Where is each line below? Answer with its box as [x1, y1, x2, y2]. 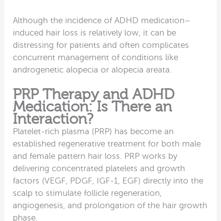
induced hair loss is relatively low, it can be [13, 28, 177, 37]
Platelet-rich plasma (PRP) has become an [13, 126, 174, 136]
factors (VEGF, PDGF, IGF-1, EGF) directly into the [13, 176, 204, 185]
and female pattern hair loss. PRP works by [13, 151, 178, 161]
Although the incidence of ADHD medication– [13, 15, 191, 25]
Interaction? [13, 110, 94, 127]
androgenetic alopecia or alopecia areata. [13, 65, 172, 74]
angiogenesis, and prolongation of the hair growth [13, 200, 208, 210]
